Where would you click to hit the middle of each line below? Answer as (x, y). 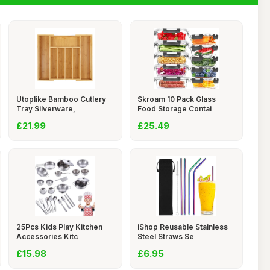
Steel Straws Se (165, 237)
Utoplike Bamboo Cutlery (61, 99)
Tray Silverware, (46, 109)
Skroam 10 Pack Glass (176, 99)
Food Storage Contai (174, 109)
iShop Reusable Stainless (182, 227)
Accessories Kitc (47, 237)
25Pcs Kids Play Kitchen (59, 227)
